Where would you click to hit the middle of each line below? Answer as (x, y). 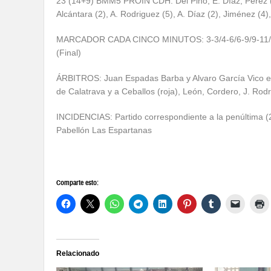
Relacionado (78, 254)
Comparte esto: (77, 183)
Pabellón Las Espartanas (104, 130)
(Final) (69, 53)
